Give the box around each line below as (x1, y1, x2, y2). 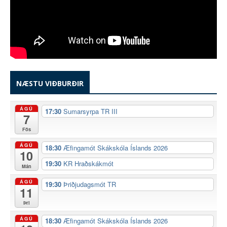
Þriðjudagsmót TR (63, 179, 116, 189)
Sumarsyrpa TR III (63, 106, 118, 116)
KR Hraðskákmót (63, 159, 113, 169)
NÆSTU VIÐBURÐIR (16, 79, 84, 89)
